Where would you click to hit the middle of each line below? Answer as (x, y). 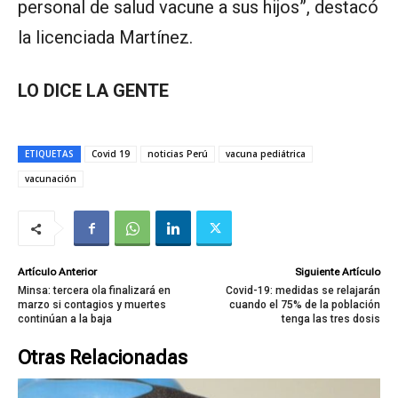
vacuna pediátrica (266, 154)
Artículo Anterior (57, 272)
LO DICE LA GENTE (93, 91)
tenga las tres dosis (330, 319)
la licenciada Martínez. (107, 38)
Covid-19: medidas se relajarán (302, 291)
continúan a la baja (65, 319)
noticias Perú (178, 154)
